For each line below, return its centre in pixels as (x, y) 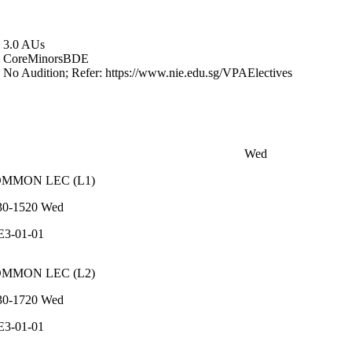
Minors (45, 58)
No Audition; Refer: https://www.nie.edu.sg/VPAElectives (148, 72)
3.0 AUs (24, 44)
